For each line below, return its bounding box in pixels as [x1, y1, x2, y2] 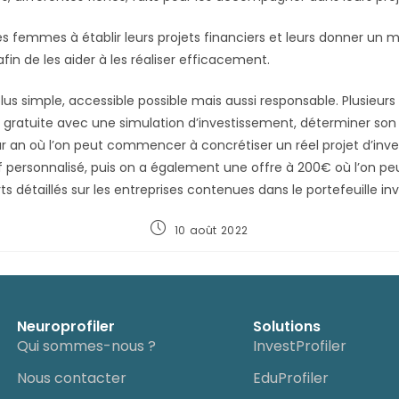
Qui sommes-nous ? [16, 336, 156, 357]
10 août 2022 [174, 222, 248, 238]
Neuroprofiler [16, 316, 115, 338]
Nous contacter [16, 368, 126, 389]
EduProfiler [253, 368, 330, 389]
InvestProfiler [253, 336, 347, 357]
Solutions [253, 316, 322, 338]
